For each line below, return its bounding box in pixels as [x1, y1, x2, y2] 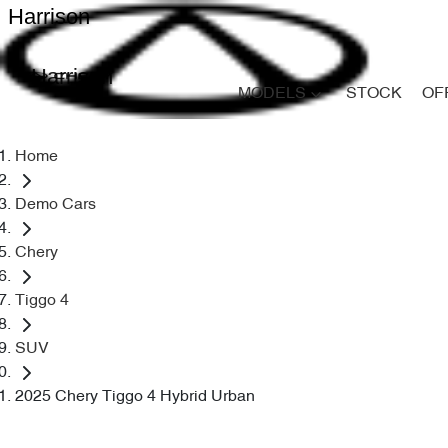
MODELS [238, 86, 306, 102]
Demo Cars [15, 197, 96, 213]
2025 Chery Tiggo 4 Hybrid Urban [15, 389, 255, 405]
